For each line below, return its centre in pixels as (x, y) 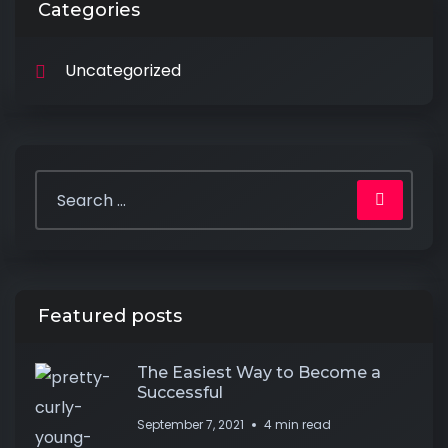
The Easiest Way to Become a (259, 372)
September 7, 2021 (191, 424)
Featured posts (110, 316)
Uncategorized (123, 70)
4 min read (298, 424)
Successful (180, 392)
